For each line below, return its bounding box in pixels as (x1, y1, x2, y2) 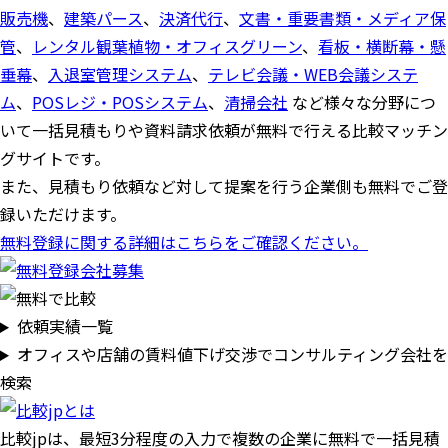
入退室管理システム (48, 62, 192, 86)
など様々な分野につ (288, 90, 436, 114)
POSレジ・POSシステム (32, 90, 208, 114)
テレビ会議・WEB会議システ (208, 62, 418, 86)
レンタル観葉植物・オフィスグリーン (32, 34, 302, 58)
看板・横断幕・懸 (318, 34, 446, 58)
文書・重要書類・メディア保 (239, 6, 446, 30)
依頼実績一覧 (16, 314, 113, 338)
